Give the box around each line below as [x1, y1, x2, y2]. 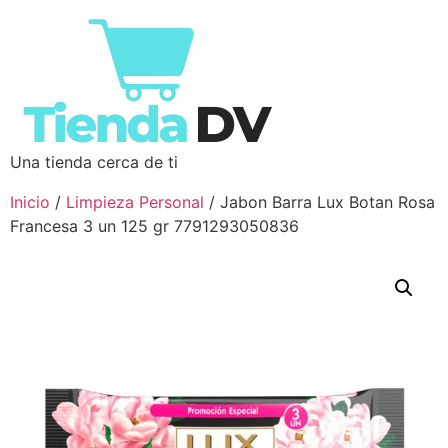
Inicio [10, 192, 50, 212]
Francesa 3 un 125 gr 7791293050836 [10, 216, 299, 236]
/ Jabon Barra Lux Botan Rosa [204, 192, 435, 212]
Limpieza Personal [66, 192, 204, 212]
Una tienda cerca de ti [10, 152, 178, 172]
